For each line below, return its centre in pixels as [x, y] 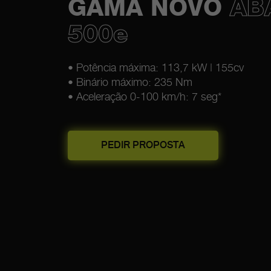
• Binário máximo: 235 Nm [130, 83]
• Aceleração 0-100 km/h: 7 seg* [144, 97]
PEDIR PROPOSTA [143, 146]
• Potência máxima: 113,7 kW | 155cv [155, 68]
